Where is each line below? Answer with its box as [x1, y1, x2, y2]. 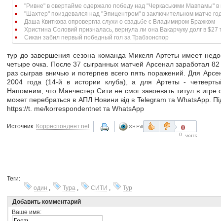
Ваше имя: [12, 208, 41, 216]
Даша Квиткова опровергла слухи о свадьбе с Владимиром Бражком [24, 18, 216, 25]
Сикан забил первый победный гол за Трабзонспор [24, 34, 169, 41]
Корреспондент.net [36, 122, 89, 130]
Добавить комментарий [12, 198, 81, 205]
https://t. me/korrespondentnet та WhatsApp [7, 105, 144, 113]
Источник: [7, 122, 36, 130]
